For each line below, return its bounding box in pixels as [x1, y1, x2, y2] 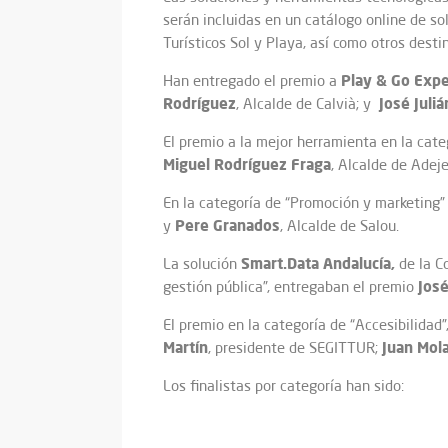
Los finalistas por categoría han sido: [163, 376, 404, 396]
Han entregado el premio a [163, 71, 341, 91]
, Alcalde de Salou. [280, 216, 399, 236]
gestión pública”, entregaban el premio [163, 277, 418, 297]
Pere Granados [175, 215, 280, 236]
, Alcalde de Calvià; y [236, 94, 379, 114]
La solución [163, 254, 241, 274]
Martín [163, 337, 208, 358]
